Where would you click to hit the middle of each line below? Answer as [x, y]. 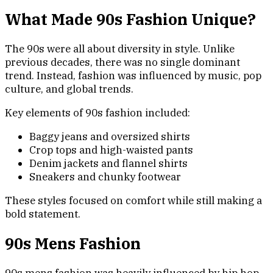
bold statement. [43, 214]
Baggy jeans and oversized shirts [110, 136]
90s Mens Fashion [73, 243]
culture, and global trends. [69, 89]
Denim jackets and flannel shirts [108, 163]
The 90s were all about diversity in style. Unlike [120, 48]
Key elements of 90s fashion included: [97, 112]
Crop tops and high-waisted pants [111, 150]
